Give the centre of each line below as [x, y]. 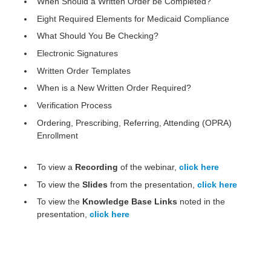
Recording [95, 167]
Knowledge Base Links [129, 202]
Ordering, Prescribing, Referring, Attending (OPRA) [134, 122]
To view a [54, 167]
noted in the [201, 202]
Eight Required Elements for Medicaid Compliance [133, 18]
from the [125, 184]
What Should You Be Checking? [97, 36]
